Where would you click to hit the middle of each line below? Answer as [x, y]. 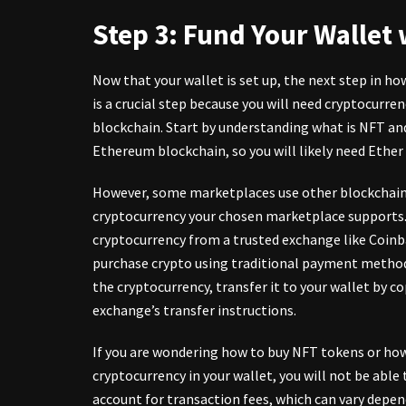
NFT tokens [328, 351]
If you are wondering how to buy [192, 351]
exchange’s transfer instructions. [194, 309]
